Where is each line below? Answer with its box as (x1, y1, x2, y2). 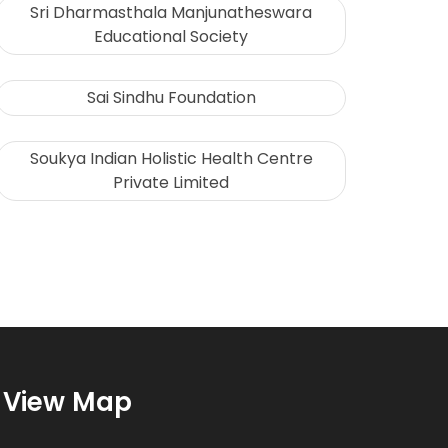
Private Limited (113, 171, 229, 195)
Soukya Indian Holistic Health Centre (29, 147, 313, 171)
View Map (3, 384, 132, 421)
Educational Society (94, 25, 248, 49)
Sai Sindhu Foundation (86, 86, 256, 110)
